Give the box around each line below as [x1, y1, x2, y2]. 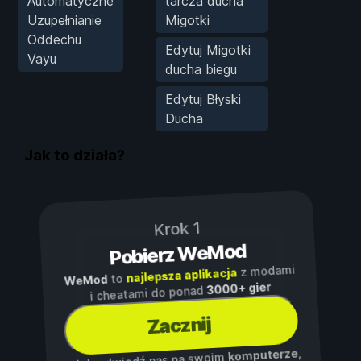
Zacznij [146, 312, 211, 339]
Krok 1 [152, 218, 201, 241]
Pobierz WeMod [109, 239, 247, 270]
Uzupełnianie [27, 11, 102, 28]
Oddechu [27, 31, 81, 48]
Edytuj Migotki [165, 41, 251, 58]
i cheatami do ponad [89, 283, 207, 304]
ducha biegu [165, 60, 237, 77]
